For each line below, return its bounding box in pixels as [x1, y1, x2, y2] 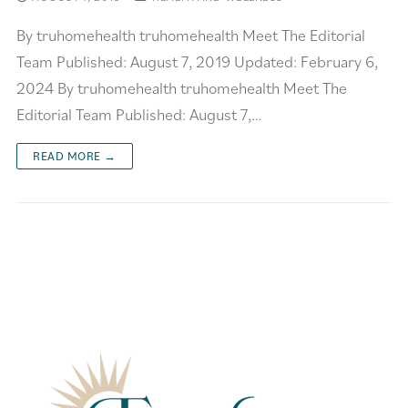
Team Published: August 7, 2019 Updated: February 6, [16, 50, 378, 72]
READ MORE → [33, 148, 117, 163]
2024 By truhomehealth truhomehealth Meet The [16, 76, 347, 98]
